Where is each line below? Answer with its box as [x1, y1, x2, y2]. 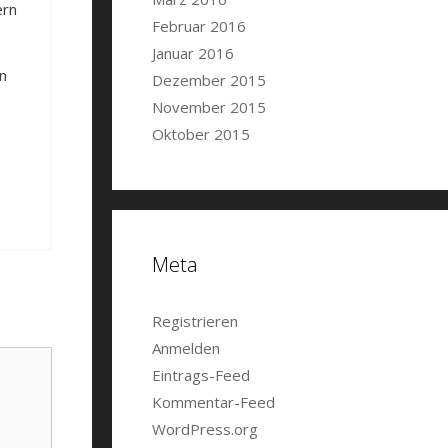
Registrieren [152, 311, 238, 331]
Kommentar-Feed [152, 392, 275, 412]
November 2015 [152, 97, 266, 117]
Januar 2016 [152, 43, 234, 63]
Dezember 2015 [152, 70, 266, 90]
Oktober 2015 [152, 124, 250, 144]
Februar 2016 [152, 16, 246, 36]
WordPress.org [152, 419, 258, 439]
